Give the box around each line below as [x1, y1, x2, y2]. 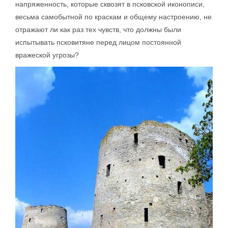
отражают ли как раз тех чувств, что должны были [15, 25, 181, 34]
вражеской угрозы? [15, 50, 79, 59]
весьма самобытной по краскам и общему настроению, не [15, 12, 212, 21]
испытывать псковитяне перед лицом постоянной [15, 38, 181, 46]
